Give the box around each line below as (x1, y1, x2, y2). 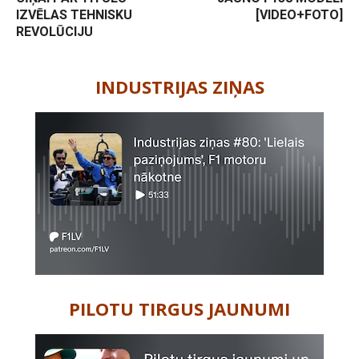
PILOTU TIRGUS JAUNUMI (69, 296, 290, 321)
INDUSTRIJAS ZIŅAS (95, 75, 264, 99)
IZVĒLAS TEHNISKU (16, 7, 132, 23)
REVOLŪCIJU (16, 24, 93, 40)
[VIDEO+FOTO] (255, 7, 343, 23)
